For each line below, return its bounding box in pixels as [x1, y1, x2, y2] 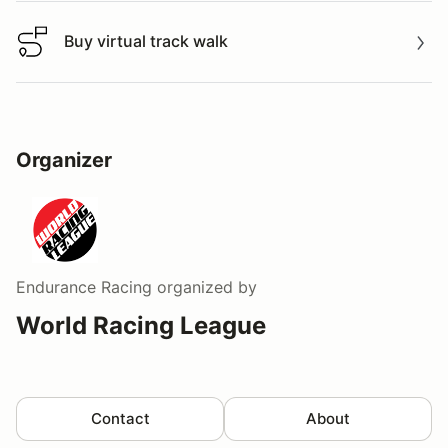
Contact [90, 408, 150, 428]
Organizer [16, 147, 112, 172]
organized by [152, 276, 257, 297]
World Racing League [16, 310, 266, 340]
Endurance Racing [16, 276, 152, 297]
